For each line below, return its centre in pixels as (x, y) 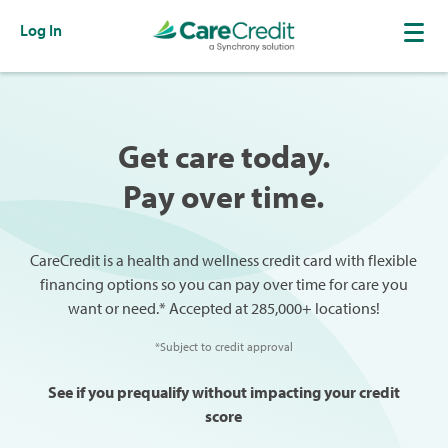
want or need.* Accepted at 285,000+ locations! (223, 308)
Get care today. (223, 156)
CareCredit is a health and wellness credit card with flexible (224, 260)
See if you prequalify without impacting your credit (223, 392)
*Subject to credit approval (223, 346)
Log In (41, 30)
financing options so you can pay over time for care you (223, 284)
